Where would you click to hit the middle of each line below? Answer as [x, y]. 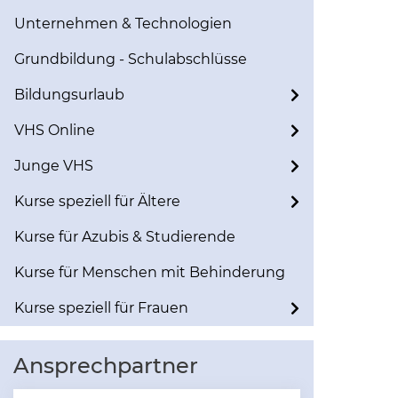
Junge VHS [54, 166]
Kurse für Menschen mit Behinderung [150, 272]
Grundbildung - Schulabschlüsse [131, 59]
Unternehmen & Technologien [123, 24]
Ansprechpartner [106, 366]
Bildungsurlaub [69, 95]
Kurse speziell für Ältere [97, 201]
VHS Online [55, 130]
